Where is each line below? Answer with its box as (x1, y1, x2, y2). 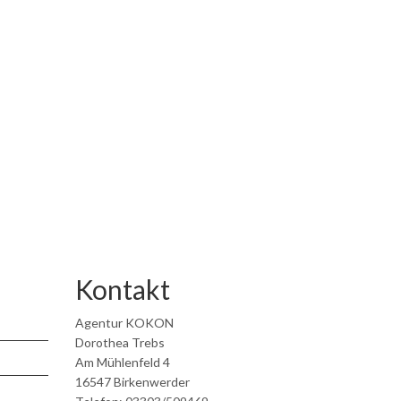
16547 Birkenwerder (74, 374, 190, 389)
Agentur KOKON (74, 315, 174, 330)
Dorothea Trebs (74, 335, 165, 350)
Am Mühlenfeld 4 (74, 354, 170, 370)
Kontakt (74, 273, 170, 305)
